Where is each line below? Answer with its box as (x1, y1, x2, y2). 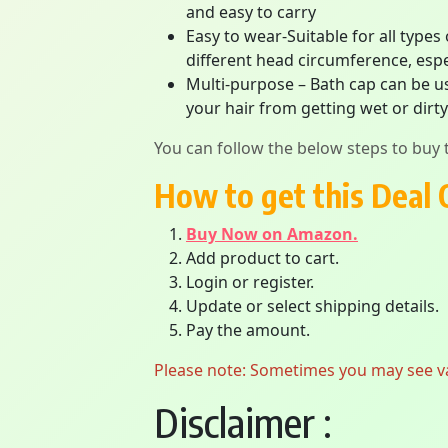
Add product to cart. (186, 247, 339, 269)
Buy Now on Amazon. (186, 223, 358, 245)
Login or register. (186, 271, 314, 293)
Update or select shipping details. (186, 295, 439, 317)
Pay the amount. (186, 319, 310, 341)
